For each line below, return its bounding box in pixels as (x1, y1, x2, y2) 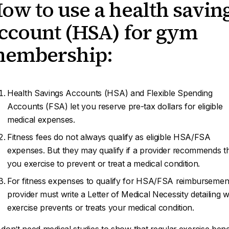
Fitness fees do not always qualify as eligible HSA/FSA (7, 132, 211, 142)
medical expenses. (7, 114, 75, 125)
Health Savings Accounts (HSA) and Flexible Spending (7, 88, 213, 98)
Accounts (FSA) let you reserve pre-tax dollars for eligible (7, 101, 223, 111)
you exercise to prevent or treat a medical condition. (7, 158, 200, 169)
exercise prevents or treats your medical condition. (7, 202, 197, 213)
